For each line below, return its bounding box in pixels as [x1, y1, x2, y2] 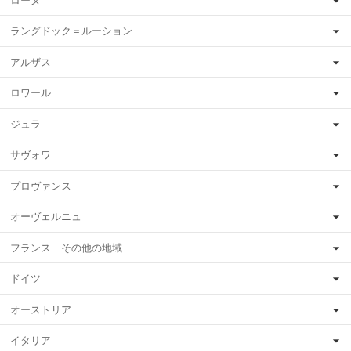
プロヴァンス [10, 179, 71, 192]
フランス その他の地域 [10, 241, 122, 254]
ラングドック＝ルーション [10, 25, 132, 38]
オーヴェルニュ [10, 211, 81, 223]
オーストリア [10, 303, 71, 316]
